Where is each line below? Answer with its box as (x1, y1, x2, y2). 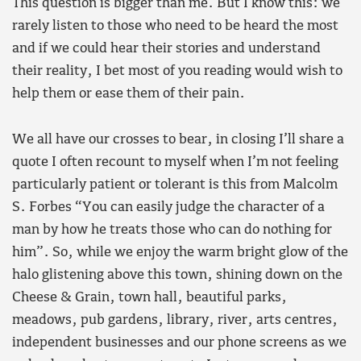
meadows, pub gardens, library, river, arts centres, (12, 312, 338, 328)
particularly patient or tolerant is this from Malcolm (12, 176, 338, 193)
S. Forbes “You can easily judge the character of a (12, 199, 325, 215)
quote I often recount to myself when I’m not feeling (12, 154, 338, 170)
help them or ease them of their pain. (12, 86, 245, 102)
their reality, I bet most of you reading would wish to (12, 64, 342, 80)
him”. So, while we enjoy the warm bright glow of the (12, 244, 348, 260)
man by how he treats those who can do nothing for (12, 222, 332, 238)
